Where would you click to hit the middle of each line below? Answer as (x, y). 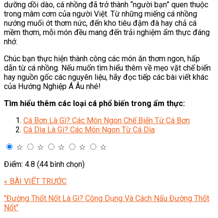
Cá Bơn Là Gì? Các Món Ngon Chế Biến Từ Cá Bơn (107, 121)
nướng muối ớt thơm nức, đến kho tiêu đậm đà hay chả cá (100, 23)
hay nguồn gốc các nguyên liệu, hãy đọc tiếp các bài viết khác (106, 77)
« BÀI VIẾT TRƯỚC (35, 182)
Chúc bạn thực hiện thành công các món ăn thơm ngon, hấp (102, 59)
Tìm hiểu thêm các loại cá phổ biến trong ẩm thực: (94, 104)
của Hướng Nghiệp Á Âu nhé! (52, 87)
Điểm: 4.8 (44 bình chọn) (44, 164)
